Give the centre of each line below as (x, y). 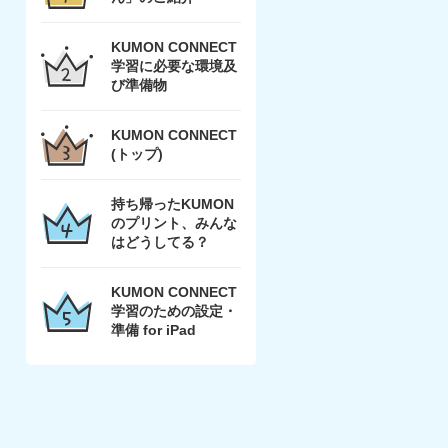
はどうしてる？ (160, 242)
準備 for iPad (153, 330)
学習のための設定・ (174, 311)
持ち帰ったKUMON (172, 204)
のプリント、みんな (174, 223)
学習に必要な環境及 (174, 66)
